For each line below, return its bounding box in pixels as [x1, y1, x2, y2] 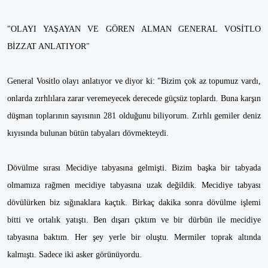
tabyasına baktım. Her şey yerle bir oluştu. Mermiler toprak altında [7, 233, 261, 242]
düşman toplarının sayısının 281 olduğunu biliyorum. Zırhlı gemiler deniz [7, 111, 261, 120]
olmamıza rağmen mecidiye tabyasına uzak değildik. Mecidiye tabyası [7, 181, 261, 190]
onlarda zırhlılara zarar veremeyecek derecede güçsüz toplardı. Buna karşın [7, 94, 261, 103]
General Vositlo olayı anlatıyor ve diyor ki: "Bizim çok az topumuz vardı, [7, 77, 261, 86]
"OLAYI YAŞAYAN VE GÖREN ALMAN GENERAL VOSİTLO [7, 25, 261, 33]
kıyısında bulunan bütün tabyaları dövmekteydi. [7, 129, 169, 138]
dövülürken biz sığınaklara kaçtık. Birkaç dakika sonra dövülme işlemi [7, 198, 261, 207]
